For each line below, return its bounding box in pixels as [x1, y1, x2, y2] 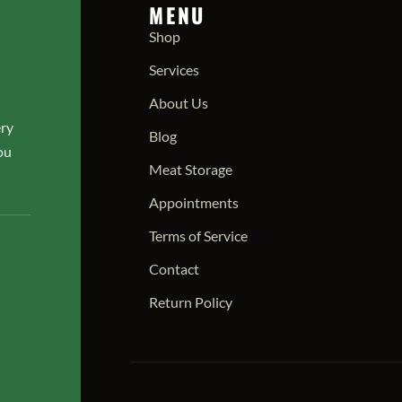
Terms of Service [148, 226, 248, 244]
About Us [148, 93, 208, 111]
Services [148, 60, 199, 78]
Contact [148, 259, 199, 277]
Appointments [148, 193, 239, 211]
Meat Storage [148, 160, 232, 178]
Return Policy [148, 293, 232, 310]
